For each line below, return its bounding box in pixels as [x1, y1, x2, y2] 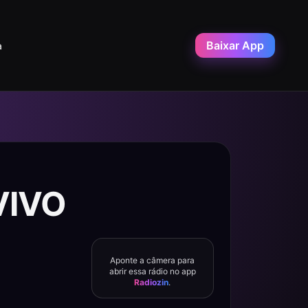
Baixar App [206, 38, 264, 52]
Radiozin [134, 277, 169, 287]
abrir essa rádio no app [109, 266, 196, 276]
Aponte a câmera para [110, 255, 195, 265]
